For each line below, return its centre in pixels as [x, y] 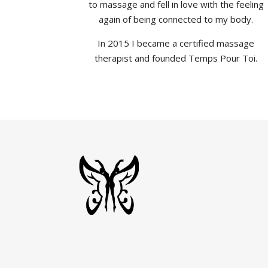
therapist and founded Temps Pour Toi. [176, 58]
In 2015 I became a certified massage [176, 43]
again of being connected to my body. [176, 19]
